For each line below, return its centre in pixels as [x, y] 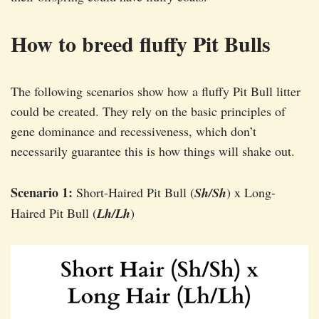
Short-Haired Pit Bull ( [134, 193]
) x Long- [251, 193]
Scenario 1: [42, 193]
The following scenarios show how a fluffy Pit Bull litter [156, 91]
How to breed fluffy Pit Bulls [141, 44]
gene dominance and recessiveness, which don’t [134, 131]
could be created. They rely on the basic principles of [148, 111]
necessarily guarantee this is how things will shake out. [153, 151]
